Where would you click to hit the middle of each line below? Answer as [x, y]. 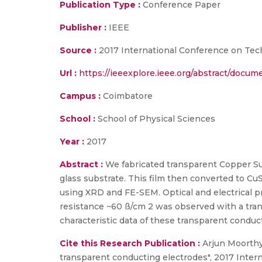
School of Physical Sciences [155, 119]
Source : [78, 50]
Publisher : [84, 27]
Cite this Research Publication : [130, 243]
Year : [72, 142]
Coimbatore [127, 96]
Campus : [80, 96]
